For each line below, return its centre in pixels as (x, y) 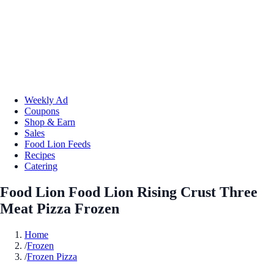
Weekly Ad (46, 100)
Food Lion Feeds (57, 144)
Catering (41, 166)
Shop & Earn (50, 122)
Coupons (42, 111)
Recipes (40, 155)
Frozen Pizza (52, 256)
